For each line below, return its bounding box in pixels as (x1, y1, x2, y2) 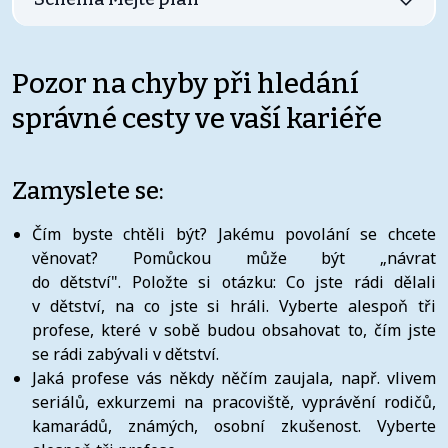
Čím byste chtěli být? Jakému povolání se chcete (32, 222, 436, 245)
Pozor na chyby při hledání (12, 66, 359, 100)
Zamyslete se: (12, 176, 164, 205)
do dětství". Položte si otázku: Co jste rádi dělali (32, 270, 436, 293)
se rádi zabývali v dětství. (32, 342, 219, 365)
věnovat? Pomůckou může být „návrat (32, 246, 436, 269)
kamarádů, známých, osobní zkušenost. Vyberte (32, 414, 436, 437)
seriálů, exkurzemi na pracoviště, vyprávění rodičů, (32, 390, 436, 413)
